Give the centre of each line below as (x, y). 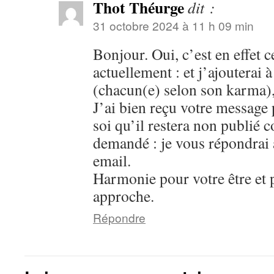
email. (112, 160)
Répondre (119, 217)
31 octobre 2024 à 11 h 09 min (173, 25)
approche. (124, 196)
